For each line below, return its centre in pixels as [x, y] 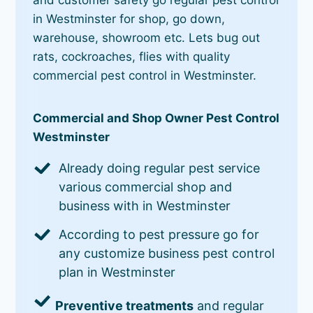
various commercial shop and [146, 187]
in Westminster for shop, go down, [129, 19]
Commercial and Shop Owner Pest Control [156, 118]
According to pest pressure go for [159, 234]
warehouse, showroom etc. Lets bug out [147, 37]
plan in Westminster [117, 272]
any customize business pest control [167, 253]
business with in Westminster [145, 205]
